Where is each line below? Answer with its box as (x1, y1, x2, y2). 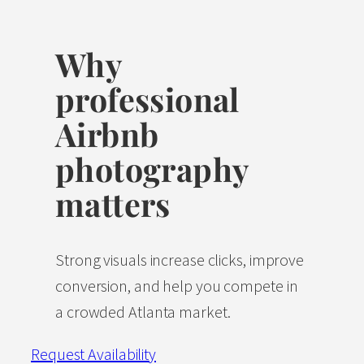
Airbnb (55, 111, 159, 155)
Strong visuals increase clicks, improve (55, 249, 305, 271)
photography (55, 146, 249, 190)
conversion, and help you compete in (55, 275, 298, 297)
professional (55, 76, 240, 120)
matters (55, 181, 171, 225)
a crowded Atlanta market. (55, 301, 231, 323)
